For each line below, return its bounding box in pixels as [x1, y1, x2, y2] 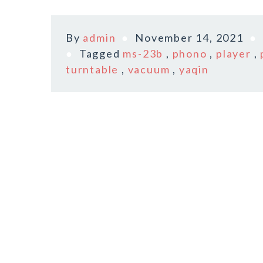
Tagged [79, 47, 123, 60]
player [216, 47, 251, 60]
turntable [66, 63, 119, 76]
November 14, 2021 [135, 31, 244, 44]
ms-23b [123, 47, 164, 60]
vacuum [127, 63, 170, 76]
